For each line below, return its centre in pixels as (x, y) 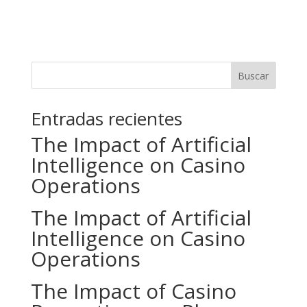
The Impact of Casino (133, 291)
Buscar (254, 75)
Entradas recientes (106, 119)
